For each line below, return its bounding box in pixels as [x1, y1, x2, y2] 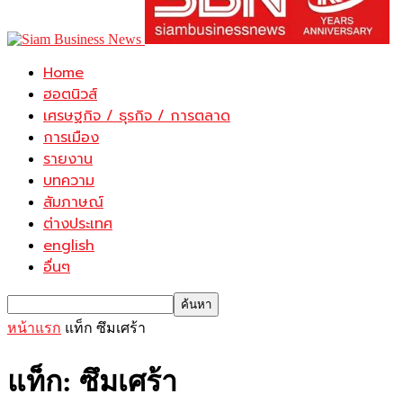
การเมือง [43, 127, 99, 148]
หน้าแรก [7, 320, 61, 336]
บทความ [43, 170, 94, 192]
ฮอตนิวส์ [43, 84, 97, 105]
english [43, 235, 94, 256]
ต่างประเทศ [43, 213, 112, 235]
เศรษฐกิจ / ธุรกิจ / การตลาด [43, 105, 230, 127]
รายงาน [43, 148, 93, 170]
